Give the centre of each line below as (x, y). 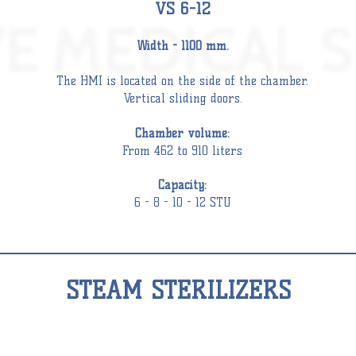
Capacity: (182, 185)
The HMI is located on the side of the (159, 81)
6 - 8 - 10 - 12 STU (182, 203)
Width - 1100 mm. (182, 46)
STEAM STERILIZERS (178, 290)
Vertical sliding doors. (182, 99)
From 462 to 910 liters (182, 151)
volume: (207, 133)
